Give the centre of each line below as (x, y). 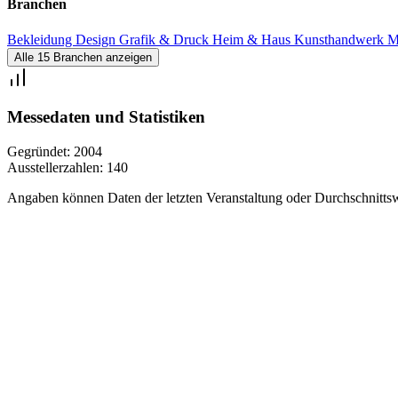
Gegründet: (39, 151)
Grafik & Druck (166, 39)
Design (97, 39)
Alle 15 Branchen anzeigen (83, 57)
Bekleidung (41, 39)
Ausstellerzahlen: (55, 167)
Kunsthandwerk (341, 39)
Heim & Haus (253, 39)
